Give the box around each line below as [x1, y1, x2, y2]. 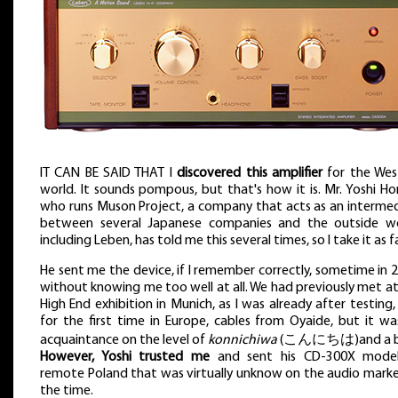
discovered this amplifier [177, 166, 322, 180]
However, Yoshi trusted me [40, 349, 210, 364]
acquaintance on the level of [40, 332, 208, 347]
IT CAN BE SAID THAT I [40, 166, 178, 180]
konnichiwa [208, 332, 277, 347]
